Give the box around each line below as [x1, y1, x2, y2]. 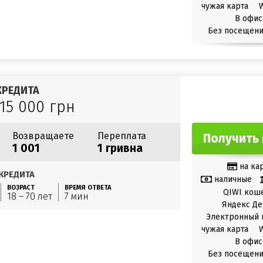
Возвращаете [12, 130, 74, 141]
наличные [214, 174, 252, 184]
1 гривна [97, 141, 143, 155]
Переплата [97, 130, 146, 141]
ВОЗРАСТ [7, 184, 35, 191]
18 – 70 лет [7, 191, 52, 202]
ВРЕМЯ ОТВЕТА [65, 184, 111, 191]
